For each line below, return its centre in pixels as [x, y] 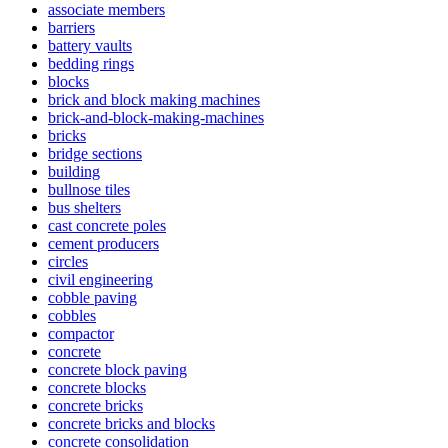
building [74, 171]
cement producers [103, 243]
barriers [71, 27]
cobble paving [92, 297]
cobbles [72, 315]
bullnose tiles [89, 189]
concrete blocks [97, 387]
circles [68, 261]
